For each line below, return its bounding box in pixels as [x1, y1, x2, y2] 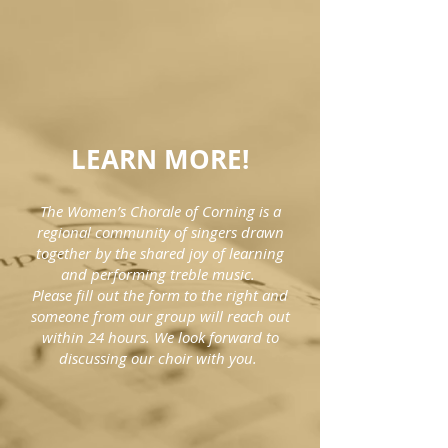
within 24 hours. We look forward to [41, 327, 279, 347]
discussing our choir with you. [59, 348, 261, 368]
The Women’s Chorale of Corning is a [39, 201, 281, 221]
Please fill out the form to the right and [32, 285, 288, 305]
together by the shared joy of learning [36, 243, 284, 263]
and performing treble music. [61, 264, 259, 284]
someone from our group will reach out [30, 306, 290, 326]
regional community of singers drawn [36, 222, 284, 242]
